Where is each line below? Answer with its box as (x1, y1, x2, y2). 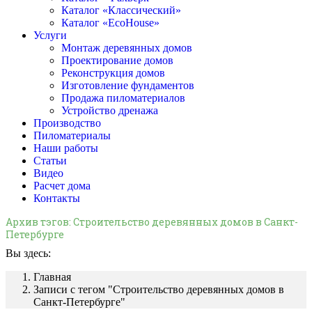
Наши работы (33, 142, 98, 154)
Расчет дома (33, 180, 91, 192)
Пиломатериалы (33, 130, 111, 141)
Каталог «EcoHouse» (61, 17, 159, 29)
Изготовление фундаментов (61, 79, 194, 91)
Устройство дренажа (61, 104, 158, 116)
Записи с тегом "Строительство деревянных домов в (33, 283, 284, 296)
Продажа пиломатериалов (61, 92, 185, 104)
